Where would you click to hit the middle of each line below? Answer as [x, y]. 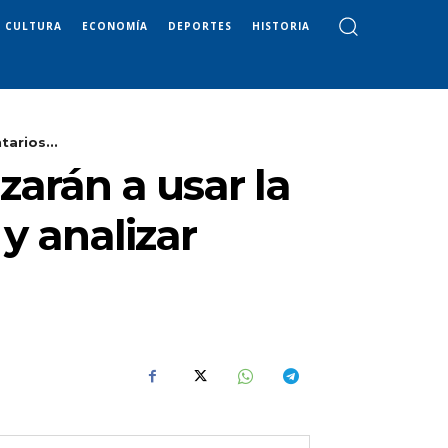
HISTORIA [281, 25]
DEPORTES [200, 25]
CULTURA [33, 25]
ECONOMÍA [115, 25]
